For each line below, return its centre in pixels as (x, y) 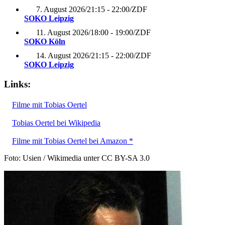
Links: (17, 84)
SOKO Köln (45, 42)
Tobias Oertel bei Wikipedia (56, 123)
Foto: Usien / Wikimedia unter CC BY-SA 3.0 (77, 158)
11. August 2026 (62, 33)
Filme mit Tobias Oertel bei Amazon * (73, 141)
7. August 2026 (61, 10)
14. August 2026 (63, 56)
